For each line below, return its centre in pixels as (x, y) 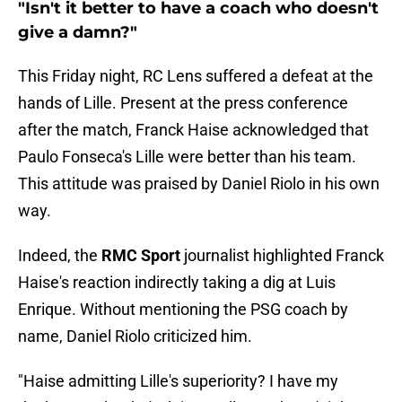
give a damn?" (78, 33)
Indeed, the (60, 256)
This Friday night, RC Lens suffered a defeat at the (196, 76)
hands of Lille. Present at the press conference (183, 103)
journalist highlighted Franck (282, 256)
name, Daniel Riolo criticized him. (135, 336)
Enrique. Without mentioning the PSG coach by (183, 310)
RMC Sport (141, 256)
